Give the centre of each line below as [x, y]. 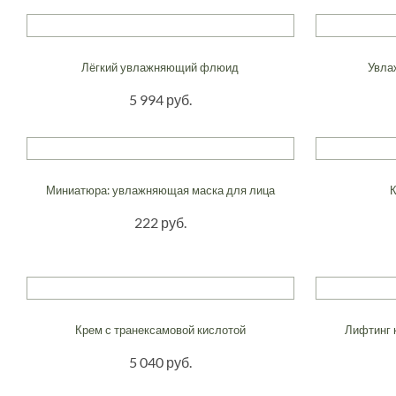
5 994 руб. [160, 99]
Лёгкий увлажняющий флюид [160, 67]
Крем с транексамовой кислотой [160, 329]
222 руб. [160, 222]
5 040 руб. [160, 362]
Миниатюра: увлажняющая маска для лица [160, 190]
